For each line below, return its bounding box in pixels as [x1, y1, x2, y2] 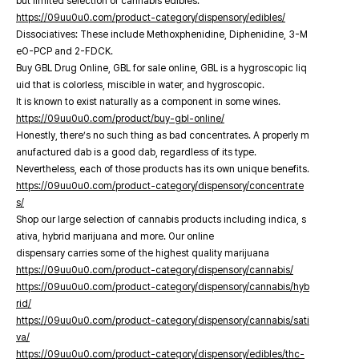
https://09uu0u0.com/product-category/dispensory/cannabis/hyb [16, 281, 309, 292]
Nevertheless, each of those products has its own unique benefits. [16, 163, 309, 175]
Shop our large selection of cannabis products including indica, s [16, 214, 306, 225]
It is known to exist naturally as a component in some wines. [16, 96, 280, 107]
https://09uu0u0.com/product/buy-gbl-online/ [16, 113, 224, 124]
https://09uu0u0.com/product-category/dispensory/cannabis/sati [16, 315, 309, 326]
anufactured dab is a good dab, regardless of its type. [16, 147, 256, 158]
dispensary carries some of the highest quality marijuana [16, 248, 269, 259]
